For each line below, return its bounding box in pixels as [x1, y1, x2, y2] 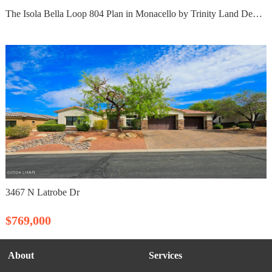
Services [149, 250, 183, 260]
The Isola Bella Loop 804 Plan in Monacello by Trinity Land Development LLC [252, 8, 262, 19]
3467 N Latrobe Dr [5, 186, 80, 197]
